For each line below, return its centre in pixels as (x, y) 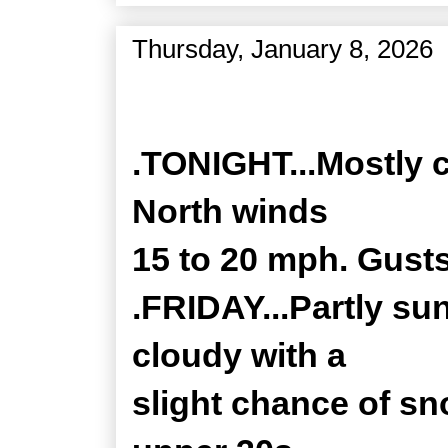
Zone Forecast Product (272, 98)
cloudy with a (239, 355)
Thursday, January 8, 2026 (282, 49)
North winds (230, 211)
